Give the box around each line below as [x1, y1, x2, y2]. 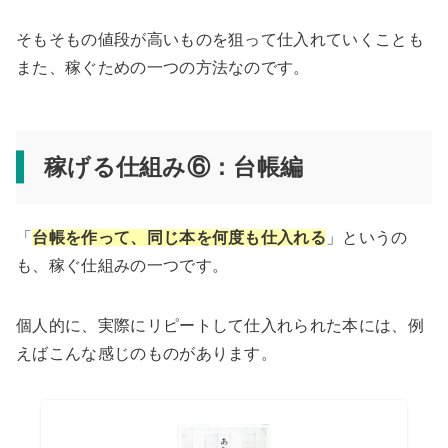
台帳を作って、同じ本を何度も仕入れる [32, 229, 327, 247]
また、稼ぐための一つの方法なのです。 [16, 59, 310, 77]
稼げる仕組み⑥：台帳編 [43, 154, 304, 181]
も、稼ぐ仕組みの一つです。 [16, 257, 229, 275]
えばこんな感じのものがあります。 [16, 345, 278, 363]
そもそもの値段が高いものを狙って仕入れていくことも [16, 31, 424, 49]
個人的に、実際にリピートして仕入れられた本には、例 [16, 317, 424, 335]
